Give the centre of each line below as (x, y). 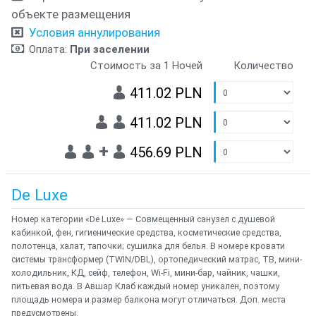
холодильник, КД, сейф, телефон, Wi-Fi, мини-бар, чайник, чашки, (146, 273)
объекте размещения (71, 14)
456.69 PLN (166, 152)
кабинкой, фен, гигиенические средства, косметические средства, (146, 232)
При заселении (110, 49)
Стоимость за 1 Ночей (146, 66)
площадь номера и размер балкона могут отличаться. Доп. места (148, 299)
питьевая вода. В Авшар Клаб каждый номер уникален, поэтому (145, 286)
